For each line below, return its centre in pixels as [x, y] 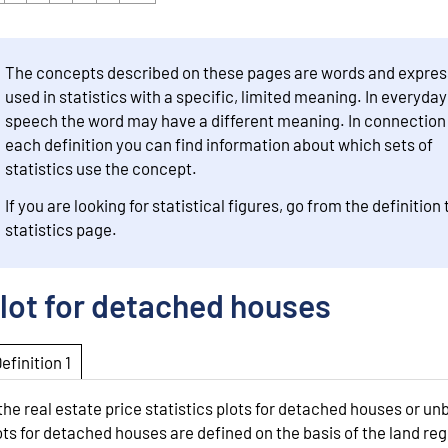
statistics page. [60, 229]
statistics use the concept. [100, 167]
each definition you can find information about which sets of [218, 143]
